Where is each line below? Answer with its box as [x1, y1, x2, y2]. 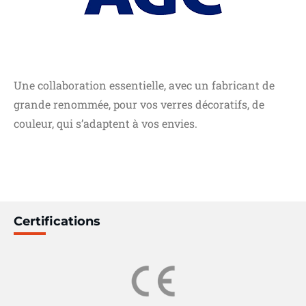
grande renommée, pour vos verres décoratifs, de [14, 96, 264, 111]
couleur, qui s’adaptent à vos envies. [14, 115, 197, 130]
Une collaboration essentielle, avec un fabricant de [14, 77, 275, 92]
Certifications [14, 213, 100, 229]
